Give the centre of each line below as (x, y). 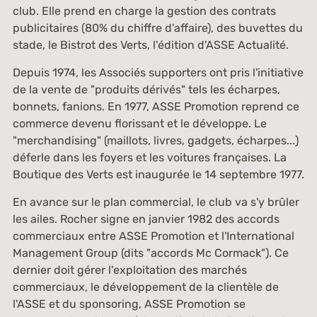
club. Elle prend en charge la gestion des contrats (144, 11)
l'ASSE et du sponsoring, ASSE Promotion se (129, 304)
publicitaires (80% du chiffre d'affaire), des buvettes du (157, 28)
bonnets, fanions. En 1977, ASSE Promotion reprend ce (156, 106)
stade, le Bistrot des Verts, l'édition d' (109, 45)
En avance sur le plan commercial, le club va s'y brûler (156, 202)
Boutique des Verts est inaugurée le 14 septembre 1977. (158, 174)
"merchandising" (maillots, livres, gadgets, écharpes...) (155, 140)
